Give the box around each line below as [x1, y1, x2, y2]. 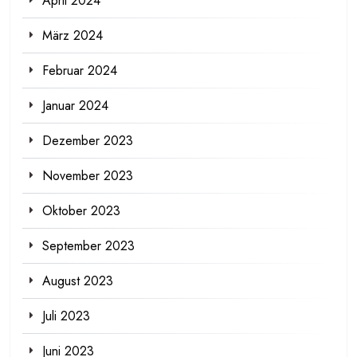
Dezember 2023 [42, 131, 133, 150]
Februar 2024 [42, 61, 117, 80]
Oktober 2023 [42, 201, 120, 220]
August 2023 [42, 271, 113, 290]
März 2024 [42, 25, 103, 45]
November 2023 [42, 166, 133, 185]
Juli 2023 [42, 306, 90, 325]
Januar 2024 [42, 96, 108, 115]
